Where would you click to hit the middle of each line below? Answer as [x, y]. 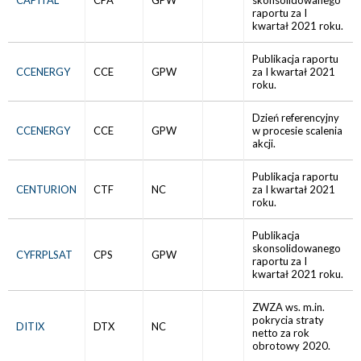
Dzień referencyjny [296, 118]
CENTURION [46, 189]
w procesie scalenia [297, 131]
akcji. [264, 143]
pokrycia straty [288, 320]
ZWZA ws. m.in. [288, 307]
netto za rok [281, 333]
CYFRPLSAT [44, 255]
